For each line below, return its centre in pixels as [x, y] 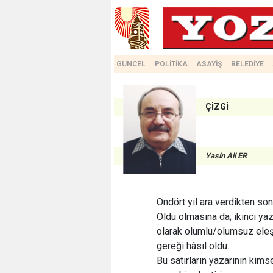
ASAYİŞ [209, 64]
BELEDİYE [247, 64]
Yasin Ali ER [226, 156]
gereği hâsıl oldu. [193, 246]
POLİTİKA [171, 64]
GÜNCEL [131, 64]
